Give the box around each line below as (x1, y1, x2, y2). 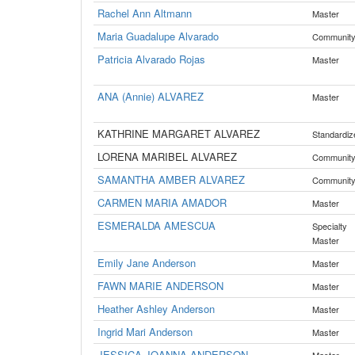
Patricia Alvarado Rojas (97, 52, 205, 67)
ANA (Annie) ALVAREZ (97, 89, 204, 104)
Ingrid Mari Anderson (97, 324, 193, 339)
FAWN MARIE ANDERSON (97, 278, 223, 293)
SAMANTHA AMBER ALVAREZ (97, 172, 245, 187)
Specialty (312, 219, 347, 232)
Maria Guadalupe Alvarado (97, 29, 219, 44)
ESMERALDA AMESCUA (97, 218, 216, 233)
